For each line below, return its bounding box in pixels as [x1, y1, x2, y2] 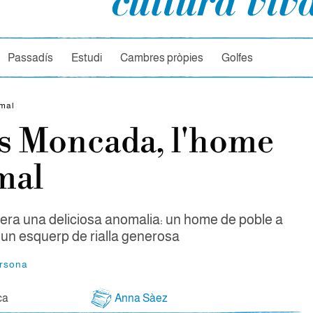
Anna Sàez [114, 291, 168, 304]
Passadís [8, 51, 54, 64]
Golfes [221, 51, 254, 64]
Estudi [71, 51, 103, 64]
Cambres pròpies [120, 51, 204, 64]
